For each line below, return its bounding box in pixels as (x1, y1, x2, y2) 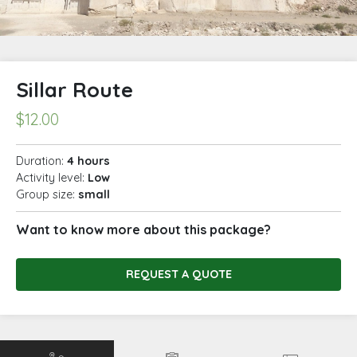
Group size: (16, 187, 78, 202)
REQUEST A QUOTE (125, 267, 232, 282)
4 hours (67, 154, 110, 169)
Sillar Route (16, 76, 133, 103)
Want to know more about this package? (16, 222, 271, 238)
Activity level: (16, 171, 88, 186)
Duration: (16, 154, 67, 169)
